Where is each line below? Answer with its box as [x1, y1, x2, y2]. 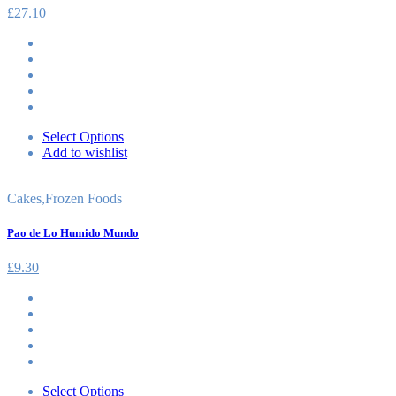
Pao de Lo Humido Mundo [7, 225, 139, 240]
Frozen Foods [45, 190, 122, 206]
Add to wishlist [42, 144, 127, 160]
